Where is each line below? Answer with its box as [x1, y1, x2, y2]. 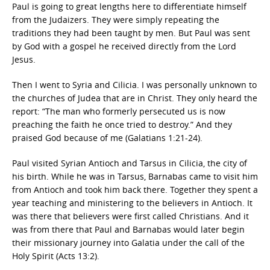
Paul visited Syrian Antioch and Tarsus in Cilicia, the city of [12, 157, 247, 169]
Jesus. [12, 54, 36, 65]
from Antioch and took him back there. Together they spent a [12, 184, 258, 195]
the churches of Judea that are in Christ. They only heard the [12, 92, 257, 104]
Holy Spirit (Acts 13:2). [12, 250, 99, 262]
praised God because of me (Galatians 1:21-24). [12, 132, 202, 143]
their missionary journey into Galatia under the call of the [12, 237, 245, 248]
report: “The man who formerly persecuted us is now [12, 105, 225, 117]
